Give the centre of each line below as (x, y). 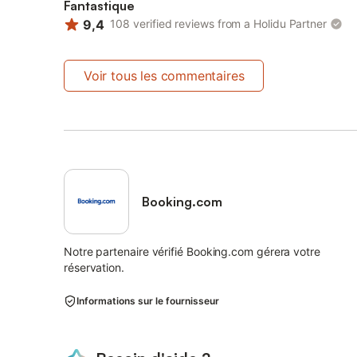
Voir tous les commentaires (164, 76)
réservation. (94, 267)
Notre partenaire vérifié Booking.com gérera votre (192, 251)
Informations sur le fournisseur (148, 301)
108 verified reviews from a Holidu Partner (218, 24)
